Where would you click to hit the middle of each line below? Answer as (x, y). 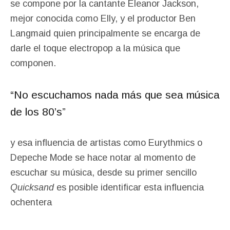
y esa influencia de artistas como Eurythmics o (106, 142)
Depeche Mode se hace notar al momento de (103, 157)
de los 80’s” (38, 111)
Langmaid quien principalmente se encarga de (105, 33)
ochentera (31, 202)
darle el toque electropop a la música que (95, 48)
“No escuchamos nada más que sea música (115, 94)
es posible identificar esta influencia (130, 187)
